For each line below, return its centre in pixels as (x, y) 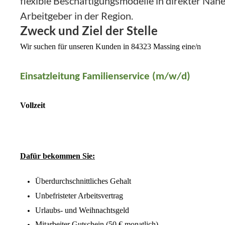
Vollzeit (33, 105)
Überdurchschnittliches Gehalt (83, 181)
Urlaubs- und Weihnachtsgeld (82, 210)
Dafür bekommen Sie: (58, 156)
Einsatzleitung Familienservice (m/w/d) (105, 76)
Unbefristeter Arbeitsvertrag (79, 196)
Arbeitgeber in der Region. (77, 16)
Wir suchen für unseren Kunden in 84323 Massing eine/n (110, 47)
